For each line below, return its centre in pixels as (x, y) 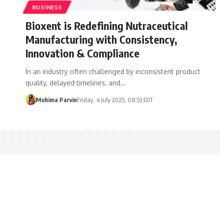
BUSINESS (47, 7)
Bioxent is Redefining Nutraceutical (107, 25)
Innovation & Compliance (82, 53)
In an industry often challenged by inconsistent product (113, 71)
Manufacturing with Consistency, (101, 39)
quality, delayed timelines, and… (75, 82)
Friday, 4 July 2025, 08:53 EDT (115, 99)
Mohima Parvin (56, 99)
